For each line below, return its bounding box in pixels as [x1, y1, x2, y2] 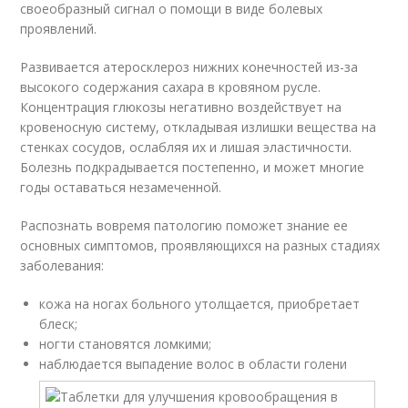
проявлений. [20, 20, 97, 37]
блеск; [39, 315, 78, 332]
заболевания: [20, 257, 105, 274]
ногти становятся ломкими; [39, 335, 212, 352]
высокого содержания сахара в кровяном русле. [20, 78, 321, 96]
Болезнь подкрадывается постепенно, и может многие [20, 158, 365, 176]
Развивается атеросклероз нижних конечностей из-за [20, 58, 359, 76]
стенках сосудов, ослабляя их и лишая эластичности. [20, 138, 352, 156]
